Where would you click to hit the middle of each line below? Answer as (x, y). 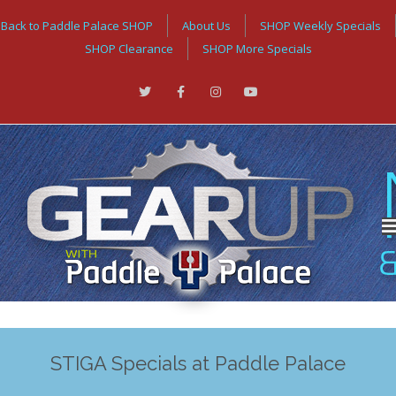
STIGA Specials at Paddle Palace (198, 363)
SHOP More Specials (257, 49)
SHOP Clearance (129, 49)
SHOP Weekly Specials (320, 26)
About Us (206, 26)
